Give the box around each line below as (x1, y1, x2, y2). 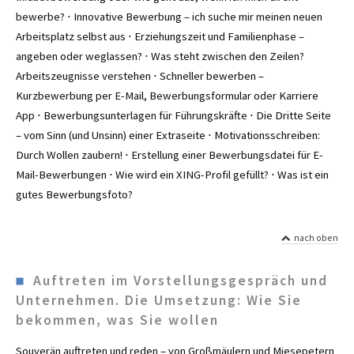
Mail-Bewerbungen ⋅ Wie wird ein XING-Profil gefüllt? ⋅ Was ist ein (16, 167, 329, 182)
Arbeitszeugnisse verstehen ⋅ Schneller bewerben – (16, 68, 264, 83)
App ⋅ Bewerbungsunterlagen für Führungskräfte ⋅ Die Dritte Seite (16, 107, 331, 122)
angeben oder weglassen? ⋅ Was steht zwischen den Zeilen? (16, 48, 304, 63)
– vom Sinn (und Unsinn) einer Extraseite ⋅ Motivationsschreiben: (16, 127, 320, 142)
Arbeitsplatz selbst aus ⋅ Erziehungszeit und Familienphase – (16, 28, 304, 43)
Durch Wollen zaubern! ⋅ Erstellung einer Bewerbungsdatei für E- (16, 147, 323, 162)
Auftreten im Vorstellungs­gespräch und (24, 272, 328, 290)
